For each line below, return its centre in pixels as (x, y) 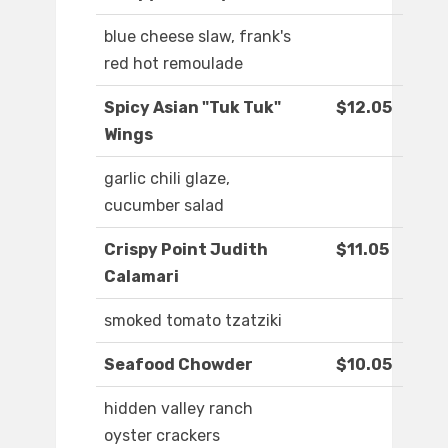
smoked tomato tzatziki (193, 321)
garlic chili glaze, (167, 179)
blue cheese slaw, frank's (197, 37)
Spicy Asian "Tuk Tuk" (192, 108)
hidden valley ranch (178, 409)
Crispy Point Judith (186, 250)
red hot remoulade (173, 64)
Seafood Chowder (178, 365)
